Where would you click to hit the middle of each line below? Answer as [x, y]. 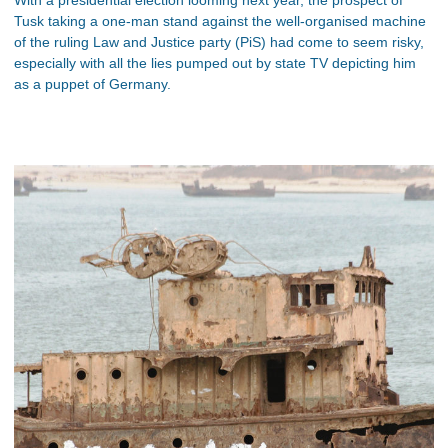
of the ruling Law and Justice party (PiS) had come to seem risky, [219, 41]
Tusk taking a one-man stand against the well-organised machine [220, 20]
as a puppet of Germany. [92, 83]
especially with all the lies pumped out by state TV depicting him [215, 62]
